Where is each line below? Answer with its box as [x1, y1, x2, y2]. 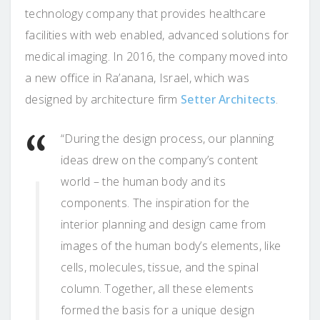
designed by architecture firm [25, 91, 181, 107]
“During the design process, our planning [61, 130, 274, 146]
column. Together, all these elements [61, 280, 254, 296]
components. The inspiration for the [61, 194, 250, 211]
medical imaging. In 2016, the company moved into [25, 48, 289, 64]
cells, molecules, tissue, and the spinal [61, 259, 259, 275]
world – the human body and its [61, 173, 226, 189]
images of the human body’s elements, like [61, 237, 281, 254]
